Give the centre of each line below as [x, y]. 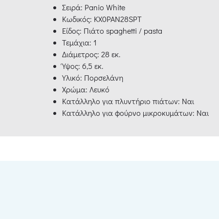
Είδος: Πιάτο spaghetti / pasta [112, 31]
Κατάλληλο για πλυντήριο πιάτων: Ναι [128, 101]
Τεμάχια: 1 [79, 43]
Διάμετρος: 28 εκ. [91, 54]
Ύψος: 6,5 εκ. [83, 66]
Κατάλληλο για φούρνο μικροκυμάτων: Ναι [135, 113]
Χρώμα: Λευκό [86, 89]
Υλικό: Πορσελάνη [93, 78]
